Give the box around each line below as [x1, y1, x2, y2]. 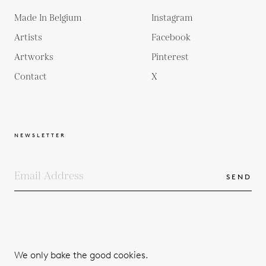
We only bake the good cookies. [14, 249, 148, 261]
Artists [14, 31, 42, 44]
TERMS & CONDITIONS [90, 244, 189, 253]
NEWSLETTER [14, 131, 66, 138]
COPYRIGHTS [14, 244, 72, 253]
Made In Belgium [14, 11, 82, 24]
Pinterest [151, 50, 189, 64]
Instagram [151, 11, 193, 24]
